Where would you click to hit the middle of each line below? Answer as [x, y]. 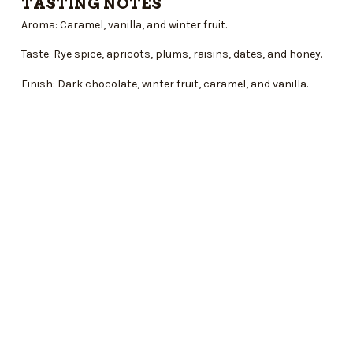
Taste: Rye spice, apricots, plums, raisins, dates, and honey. [172, 54]
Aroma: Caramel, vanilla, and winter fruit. [124, 24]
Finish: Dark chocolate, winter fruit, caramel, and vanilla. [165, 84]
